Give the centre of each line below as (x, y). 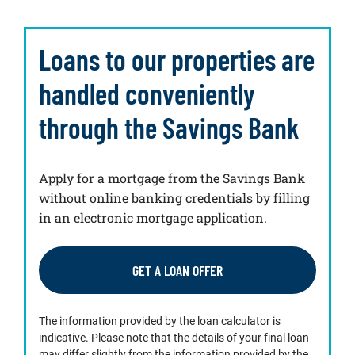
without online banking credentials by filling (174, 198)
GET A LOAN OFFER (177, 270)
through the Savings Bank (169, 127)
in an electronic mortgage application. (153, 218)
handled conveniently (147, 93)
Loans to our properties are (177, 59)
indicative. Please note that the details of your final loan (174, 338)
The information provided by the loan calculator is (160, 321)
